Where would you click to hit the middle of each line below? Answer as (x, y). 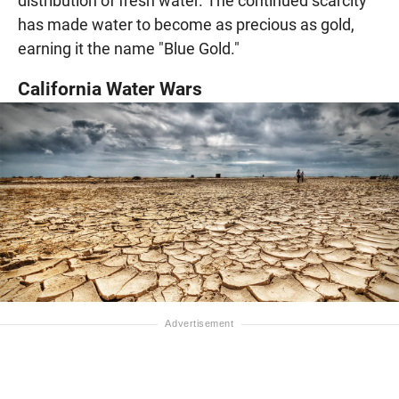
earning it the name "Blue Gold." (129, 48)
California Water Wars (110, 88)
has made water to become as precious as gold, (186, 24)
